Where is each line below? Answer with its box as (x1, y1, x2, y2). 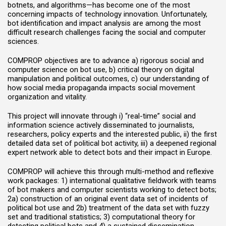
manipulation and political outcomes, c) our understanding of (8, 74, 209, 83)
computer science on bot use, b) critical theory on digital (8, 65, 194, 74)
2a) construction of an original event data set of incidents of (8, 194, 208, 203)
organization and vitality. (8, 92, 87, 101)
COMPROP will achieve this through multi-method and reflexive (8, 167, 214, 176)
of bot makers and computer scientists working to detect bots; (8, 185, 216, 194)
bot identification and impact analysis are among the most (8, 19, 201, 28)
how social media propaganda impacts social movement (8, 83, 195, 92)
